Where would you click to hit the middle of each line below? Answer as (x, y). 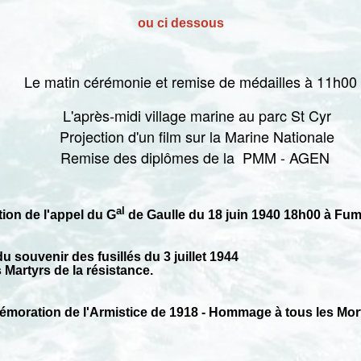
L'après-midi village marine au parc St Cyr (180, 116)
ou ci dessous (180, 23)
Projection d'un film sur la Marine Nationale (180, 137)
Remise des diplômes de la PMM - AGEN (180, 158)
